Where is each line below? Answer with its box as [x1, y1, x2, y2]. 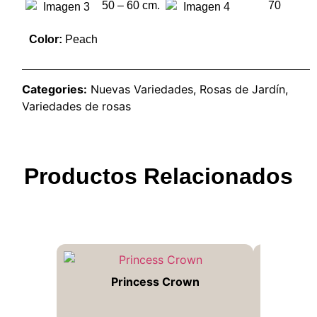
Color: [29, 33, 63, 46]
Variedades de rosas [22, 98, 132, 113]
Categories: [22, 81, 88, 96]
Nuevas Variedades [91, 81, 194, 96]
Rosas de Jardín [200, 81, 286, 96]
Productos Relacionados [24, 163, 293, 189]
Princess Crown [110, 274, 200, 289]
